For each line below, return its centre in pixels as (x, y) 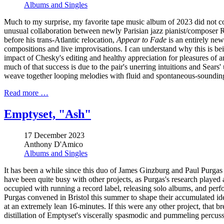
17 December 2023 (54, 135)
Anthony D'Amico (53, 144)
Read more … (26, 93)
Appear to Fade (141, 40)
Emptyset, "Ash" (47, 114)
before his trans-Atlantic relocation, (60, 40)
